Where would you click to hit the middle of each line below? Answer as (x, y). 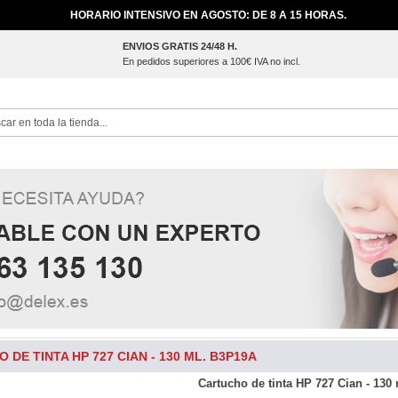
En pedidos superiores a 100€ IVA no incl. (211, 61)
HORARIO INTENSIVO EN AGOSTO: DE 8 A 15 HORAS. (208, 15)
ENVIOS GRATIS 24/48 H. (180, 46)
